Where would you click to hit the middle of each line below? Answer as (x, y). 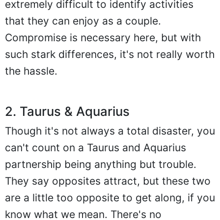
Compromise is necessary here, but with (103, 37)
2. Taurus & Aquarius (67, 111)
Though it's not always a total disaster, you (110, 131)
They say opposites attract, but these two (108, 181)
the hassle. (31, 71)
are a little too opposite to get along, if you (110, 197)
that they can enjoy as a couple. (83, 21)
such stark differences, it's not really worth (110, 54)
